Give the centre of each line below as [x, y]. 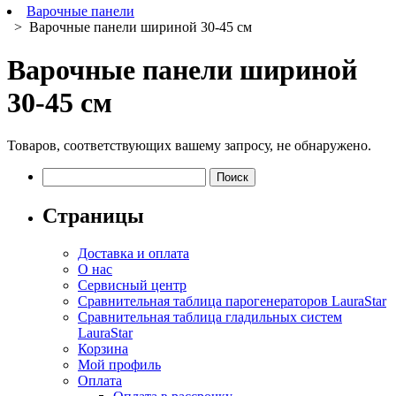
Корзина [103, 349]
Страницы [93, 216]
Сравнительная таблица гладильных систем [210, 317]
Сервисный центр [132, 286]
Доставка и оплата [133, 254]
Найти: [63, 175]
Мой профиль [119, 365]
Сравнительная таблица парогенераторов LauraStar [232, 301]
